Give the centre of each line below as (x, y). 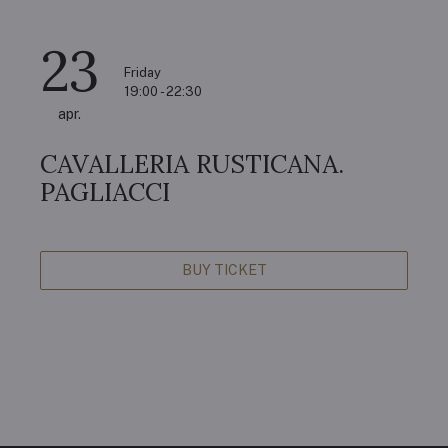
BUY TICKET (224, 270)
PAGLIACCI (105, 192)
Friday (142, 72)
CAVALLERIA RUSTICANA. (192, 164)
